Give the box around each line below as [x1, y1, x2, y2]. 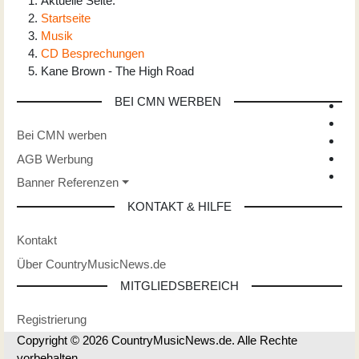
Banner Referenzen [17, 175, 119, 190]
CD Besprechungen [41, 46, 144, 60]
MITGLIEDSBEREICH [120, 278, 239, 292]
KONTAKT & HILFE [127, 199, 232, 213]
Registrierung [17, 313, 87, 327]
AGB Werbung [17, 151, 93, 166]
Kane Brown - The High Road [41, 63, 194, 78]
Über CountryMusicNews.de [17, 256, 166, 271]
